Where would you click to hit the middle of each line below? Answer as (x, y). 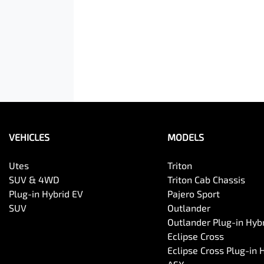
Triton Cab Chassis (206, 180)
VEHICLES (29, 137)
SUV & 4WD (34, 180)
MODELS (185, 137)
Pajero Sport (193, 194)
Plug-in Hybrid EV (46, 194)
